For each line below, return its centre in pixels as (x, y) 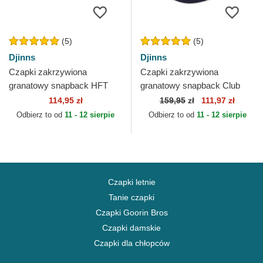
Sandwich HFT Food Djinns (193, 99)
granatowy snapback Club (190, 86)
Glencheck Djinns (43, 99)
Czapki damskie (131, 228)
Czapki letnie (131, 182)
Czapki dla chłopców (131, 243)
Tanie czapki (131, 198)
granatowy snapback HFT (58, 86)
